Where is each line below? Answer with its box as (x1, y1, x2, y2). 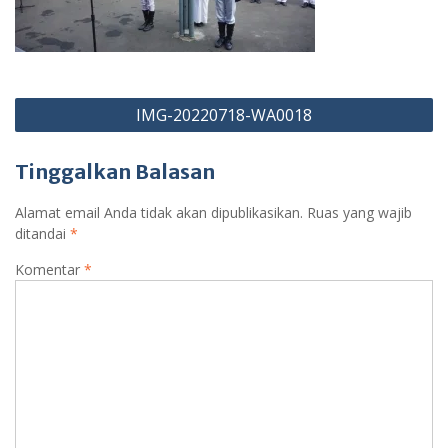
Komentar (15, 259, 84, 279)
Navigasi (14, 88, 97, 114)
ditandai (15, 223, 70, 243)
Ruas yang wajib (307, 202, 412, 222)
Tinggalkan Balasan (15, 158, 215, 184)
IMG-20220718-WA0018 (136, 103, 312, 126)
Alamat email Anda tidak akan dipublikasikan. (15, 202, 303, 222)
